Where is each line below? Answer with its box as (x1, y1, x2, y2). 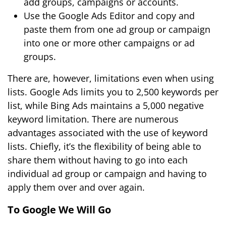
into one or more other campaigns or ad (24, 37, 195, 49)
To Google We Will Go (8, 203, 111, 216)
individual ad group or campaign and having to (8, 167, 207, 180)
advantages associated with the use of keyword (8, 127, 208, 139)
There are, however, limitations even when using (8, 72, 214, 84)
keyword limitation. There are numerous (8, 113, 179, 125)
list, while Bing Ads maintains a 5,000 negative (8, 99, 204, 111)
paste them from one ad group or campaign (24, 23, 210, 35)
